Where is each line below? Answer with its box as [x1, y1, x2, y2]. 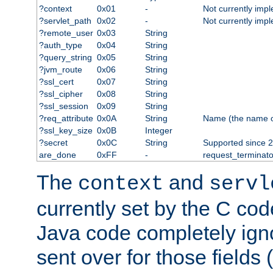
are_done [38, 150, 76, 160]
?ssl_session [38, 101, 88, 112]
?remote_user [38, 28, 93, 38]
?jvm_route [38, 65, 82, 75]
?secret [38, 138, 68, 148]
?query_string [38, 52, 92, 63]
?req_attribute [38, 113, 93, 124]
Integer [144, 126, 172, 136]
